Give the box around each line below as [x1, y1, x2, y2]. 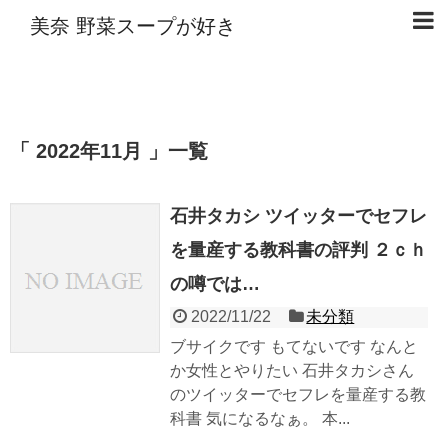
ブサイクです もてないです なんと [170, 337, 418, 355]
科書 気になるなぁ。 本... [170, 409, 350, 427]
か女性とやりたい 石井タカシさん [170, 361, 414, 379]
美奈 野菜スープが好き [30, 15, 236, 37]
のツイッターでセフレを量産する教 [170, 385, 426, 403]
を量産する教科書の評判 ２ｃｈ [170, 239, 427, 260]
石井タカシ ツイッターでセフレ [170, 205, 427, 226]
